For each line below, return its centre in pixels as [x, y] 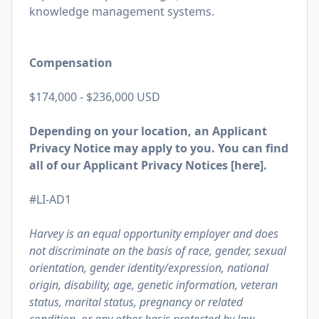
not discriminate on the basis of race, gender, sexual [158, 251]
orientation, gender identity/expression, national [149, 268]
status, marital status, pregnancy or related [136, 302]
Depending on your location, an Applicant [148, 131]
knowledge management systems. [122, 11]
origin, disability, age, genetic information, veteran [153, 285]
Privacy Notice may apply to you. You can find [159, 148]
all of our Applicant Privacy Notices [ [132, 165]
